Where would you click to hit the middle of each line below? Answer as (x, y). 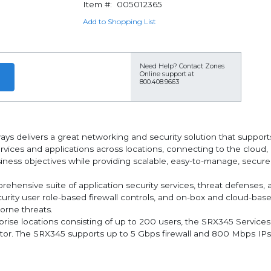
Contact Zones (202, 66)
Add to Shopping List (119, 21)
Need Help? (158, 66)
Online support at (167, 74)
